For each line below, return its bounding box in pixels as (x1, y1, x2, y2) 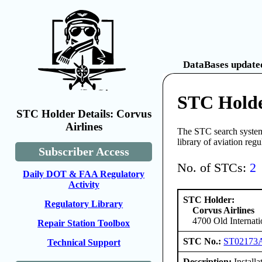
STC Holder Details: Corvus (16, 108, 151, 120)
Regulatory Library (44, 199, 123, 209)
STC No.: (183, 236, 224, 246)
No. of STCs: (177, 160, 250, 175)
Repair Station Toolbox (37, 218, 130, 228)
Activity (68, 180, 99, 189)
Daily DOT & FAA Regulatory (23, 169, 145, 179)
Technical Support (47, 237, 120, 247)
